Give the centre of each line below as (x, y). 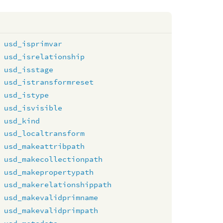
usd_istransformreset (49, 82)
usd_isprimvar (33, 44)
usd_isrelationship (45, 56)
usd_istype (27, 95)
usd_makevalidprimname (51, 197)
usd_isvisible (33, 108)
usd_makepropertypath (49, 172)
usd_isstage (29, 69)
